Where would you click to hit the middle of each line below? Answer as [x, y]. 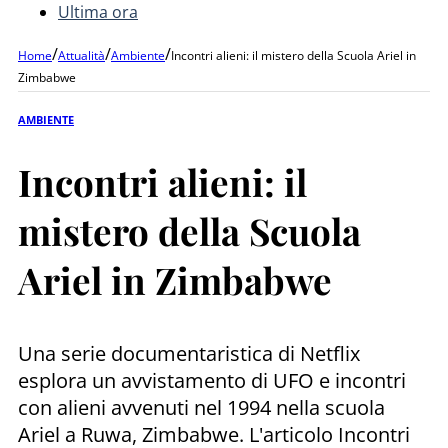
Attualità [81, 55]
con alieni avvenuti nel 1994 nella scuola [201, 407]
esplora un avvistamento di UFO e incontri [212, 380]
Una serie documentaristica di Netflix [189, 353]
